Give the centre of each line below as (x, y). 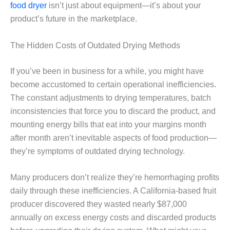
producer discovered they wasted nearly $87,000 (99, 204)
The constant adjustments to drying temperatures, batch (111, 98)
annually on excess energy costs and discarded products (113, 218)
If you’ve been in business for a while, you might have (107, 71)
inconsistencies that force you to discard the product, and (113, 111)
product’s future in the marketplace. (74, 18)
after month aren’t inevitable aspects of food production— (113, 138)
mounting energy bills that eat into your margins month (108, 124)
